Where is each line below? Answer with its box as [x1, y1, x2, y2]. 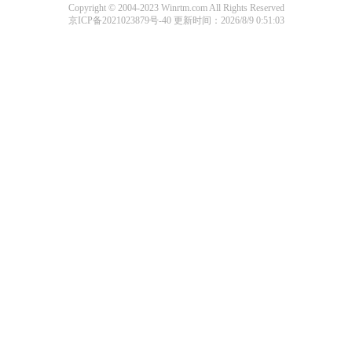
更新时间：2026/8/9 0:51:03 [173, 15, 284, 26]
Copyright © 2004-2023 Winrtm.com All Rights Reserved [68, 2, 284, 13]
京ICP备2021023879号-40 [68, 15, 174, 26]
